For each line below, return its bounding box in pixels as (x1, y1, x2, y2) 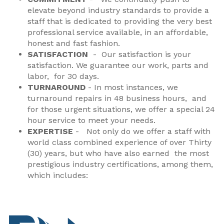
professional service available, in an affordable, (27, 27, 208, 37)
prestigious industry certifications (27, 159, 157, 169)
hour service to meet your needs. (27, 115, 155, 125)
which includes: (27, 170, 88, 180)
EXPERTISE (27, 126, 73, 136)
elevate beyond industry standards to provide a (27, 5, 209, 15)
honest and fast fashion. (27, 38, 120, 48)
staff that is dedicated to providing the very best (27, 16, 212, 26)
